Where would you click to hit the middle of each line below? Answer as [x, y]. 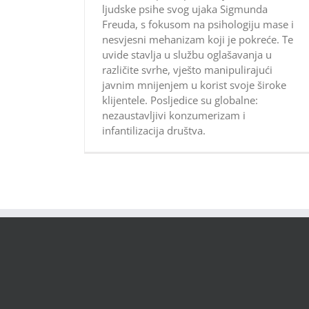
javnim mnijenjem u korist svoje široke [194, 84]
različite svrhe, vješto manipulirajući [187, 69]
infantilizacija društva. [154, 130]
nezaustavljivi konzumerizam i [174, 115]
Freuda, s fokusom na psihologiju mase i [198, 24]
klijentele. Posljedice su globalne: [180, 100]
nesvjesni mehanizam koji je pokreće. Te [198, 39]
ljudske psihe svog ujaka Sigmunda [185, 9]
